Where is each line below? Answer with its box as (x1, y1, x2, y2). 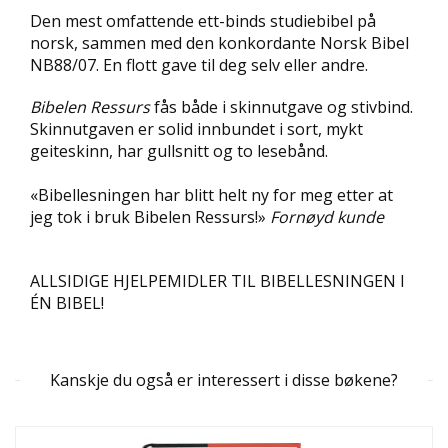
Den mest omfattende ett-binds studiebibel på (30, 10, 376, 33)
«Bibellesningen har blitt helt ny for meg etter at (30, 184, 393, 207)
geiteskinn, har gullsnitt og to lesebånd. (30, 140, 328, 163)
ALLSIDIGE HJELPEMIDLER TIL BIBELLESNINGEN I (30, 270, 405, 293)
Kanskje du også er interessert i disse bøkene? (50, 369, 398, 392)
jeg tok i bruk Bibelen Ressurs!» (30, 206, 270, 229)
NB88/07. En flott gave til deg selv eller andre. (30, 54, 368, 77)
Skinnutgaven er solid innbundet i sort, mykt (30, 118, 363, 141)
